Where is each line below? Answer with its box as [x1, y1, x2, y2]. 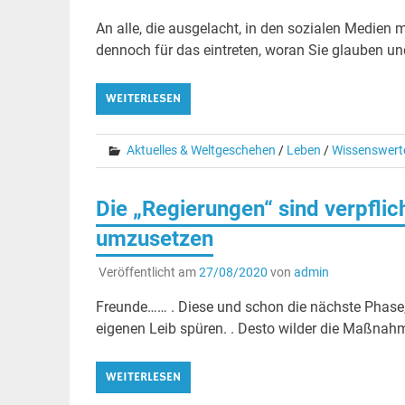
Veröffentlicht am [98, 264, 199, 279]
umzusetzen [95, 226, 213, 252]
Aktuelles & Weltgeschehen [126, 143, 276, 158]
